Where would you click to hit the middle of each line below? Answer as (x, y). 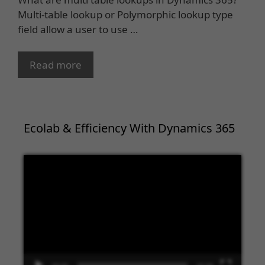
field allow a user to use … (78, 29)
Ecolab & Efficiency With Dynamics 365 (129, 128)
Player (38, 177)
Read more (56, 65)
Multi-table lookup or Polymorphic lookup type (125, 14)
